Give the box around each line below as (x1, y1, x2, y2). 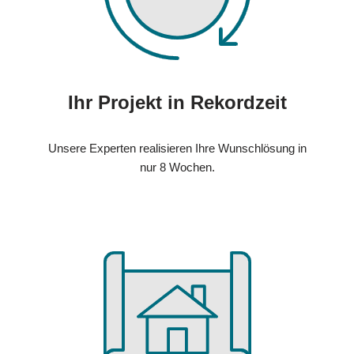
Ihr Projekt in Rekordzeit (67, 92, 287, 114)
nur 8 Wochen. (139, 160, 215, 175)
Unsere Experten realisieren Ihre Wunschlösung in (47, 141, 307, 156)
